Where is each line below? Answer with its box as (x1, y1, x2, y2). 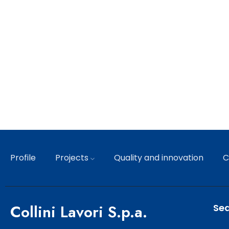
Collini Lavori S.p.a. (10, 201, 147, 223)
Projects (55, 152, 88, 164)
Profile (10, 152, 36, 164)
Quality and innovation (114, 152, 203, 164)
